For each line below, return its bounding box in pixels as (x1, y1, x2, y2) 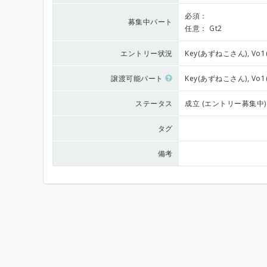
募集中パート (128, 17, 173, 27)
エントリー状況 (120, 48, 173, 58)
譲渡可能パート (111, 73, 166, 83)
